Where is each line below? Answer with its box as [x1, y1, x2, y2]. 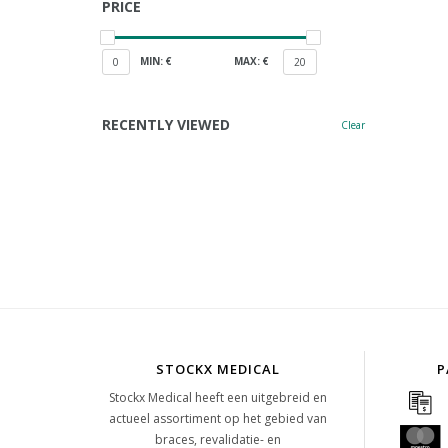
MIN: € [140, 54, 172, 68]
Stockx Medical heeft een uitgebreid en [108, 389, 327, 406]
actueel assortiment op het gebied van [108, 410, 327, 427]
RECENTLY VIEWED [102, 115, 230, 134]
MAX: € [233, 54, 269, 68]
